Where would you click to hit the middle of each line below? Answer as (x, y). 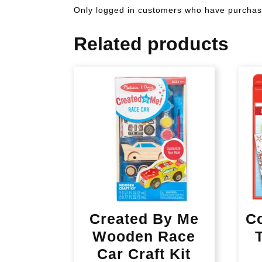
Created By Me (144, 218)
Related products (151, 44)
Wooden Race (144, 236)
